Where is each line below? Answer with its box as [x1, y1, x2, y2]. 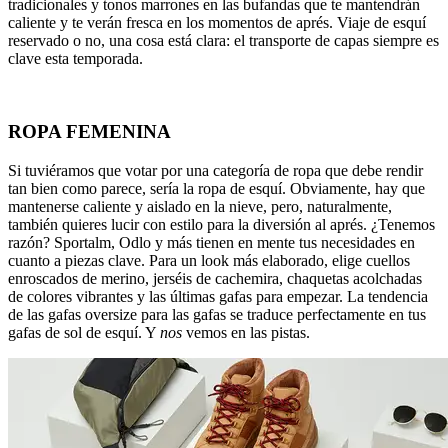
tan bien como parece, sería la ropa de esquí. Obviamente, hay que [8, 179, 425, 197]
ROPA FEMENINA [8, 121, 171, 143]
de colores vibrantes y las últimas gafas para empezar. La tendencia [8, 287, 428, 305]
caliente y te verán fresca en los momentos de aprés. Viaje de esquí [8, 14, 426, 32]
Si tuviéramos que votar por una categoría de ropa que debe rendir [8, 161, 423, 179]
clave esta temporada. [8, 50, 143, 68]
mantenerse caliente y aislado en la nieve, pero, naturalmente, [8, 197, 392, 215]
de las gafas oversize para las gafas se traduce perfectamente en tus [8, 305, 426, 323]
